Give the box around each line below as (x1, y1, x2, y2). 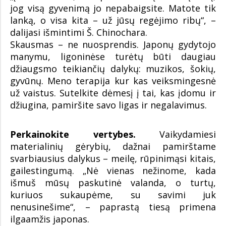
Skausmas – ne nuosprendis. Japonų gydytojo (10, 38, 216, 50)
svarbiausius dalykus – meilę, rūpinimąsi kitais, (10, 152, 216, 164)
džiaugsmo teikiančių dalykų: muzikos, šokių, (10, 62, 216, 75)
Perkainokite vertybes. (10, 128, 136, 140)
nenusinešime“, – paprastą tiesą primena (10, 200, 216, 213)
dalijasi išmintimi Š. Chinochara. (10, 26, 147, 38)
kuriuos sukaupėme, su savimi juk (10, 188, 216, 201)
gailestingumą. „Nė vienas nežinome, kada (10, 164, 216, 177)
